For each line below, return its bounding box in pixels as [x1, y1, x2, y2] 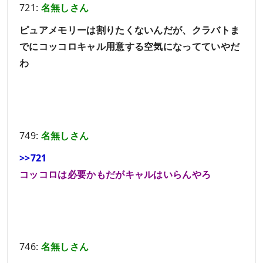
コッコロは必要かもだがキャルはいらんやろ [19, 167, 211, 181]
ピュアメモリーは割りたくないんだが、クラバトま [19, 23, 240, 37]
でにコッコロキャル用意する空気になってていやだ [19, 40, 240, 53]
